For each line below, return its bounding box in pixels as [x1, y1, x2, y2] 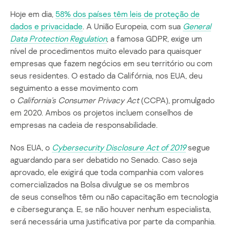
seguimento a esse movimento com [10, 82, 138, 93]
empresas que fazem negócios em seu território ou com [10, 57, 213, 68]
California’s [17, 94, 56, 105]
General [183, 21, 211, 31]
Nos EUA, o [10, 142, 52, 152]
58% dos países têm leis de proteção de [55, 8, 200, 19]
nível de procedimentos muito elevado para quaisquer [10, 45, 202, 56]
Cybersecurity [52, 142, 104, 152]
